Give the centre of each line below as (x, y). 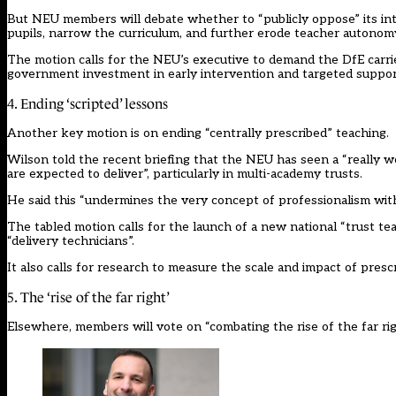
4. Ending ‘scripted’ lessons (88, 104)
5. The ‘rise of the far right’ (88, 298)
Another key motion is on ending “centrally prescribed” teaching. (198, 133)
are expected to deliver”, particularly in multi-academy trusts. (185, 174)
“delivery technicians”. (71, 241)
